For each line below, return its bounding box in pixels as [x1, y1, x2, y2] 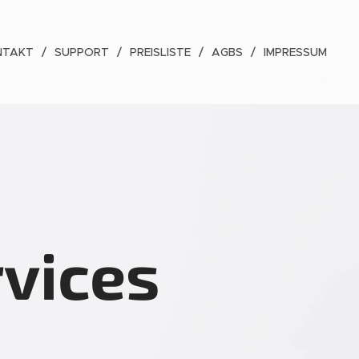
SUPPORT [54, 45, 109, 59]
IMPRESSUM [264, 45, 327, 59]
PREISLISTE [130, 45, 191, 59]
